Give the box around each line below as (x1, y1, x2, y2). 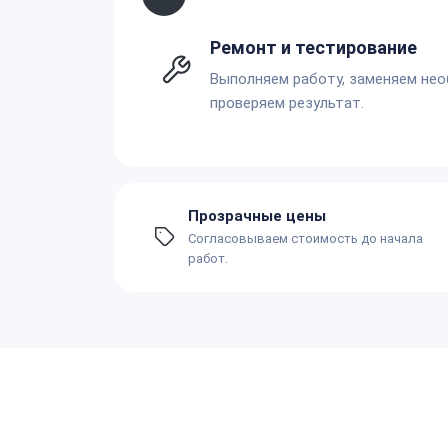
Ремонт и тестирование (210, 36, 417, 58)
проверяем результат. (210, 93, 364, 112)
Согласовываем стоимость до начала (188, 230, 423, 246)
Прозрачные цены (188, 206, 326, 225)
